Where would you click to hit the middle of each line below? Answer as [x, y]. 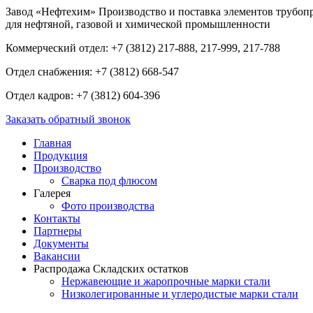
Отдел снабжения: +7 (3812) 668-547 [92, 72]
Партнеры [58, 231]
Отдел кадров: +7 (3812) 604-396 [83, 95]
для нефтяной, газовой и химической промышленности [138, 24]
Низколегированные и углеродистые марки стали [180, 294]
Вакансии [57, 256]
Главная [52, 143]
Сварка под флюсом [109, 181]
